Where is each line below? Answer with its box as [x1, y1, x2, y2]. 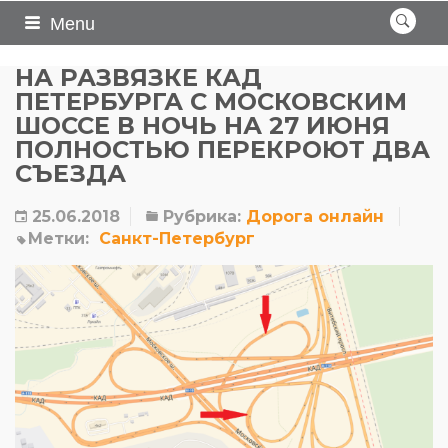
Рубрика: [158, 207, 241, 226]
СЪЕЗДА [15, 159, 126, 188]
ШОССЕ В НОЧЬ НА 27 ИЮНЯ [15, 111, 390, 140]
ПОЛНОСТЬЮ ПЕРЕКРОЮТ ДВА [15, 135, 430, 164]
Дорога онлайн [246, 207, 384, 226]
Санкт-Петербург [99, 229, 255, 248]
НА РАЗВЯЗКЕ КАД [15, 63, 262, 92]
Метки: [28, 229, 89, 248]
